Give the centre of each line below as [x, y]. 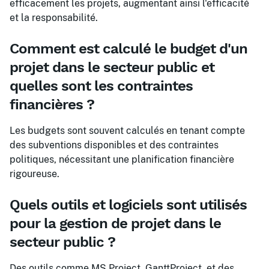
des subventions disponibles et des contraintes [114, 145]
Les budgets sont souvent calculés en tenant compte [127, 131]
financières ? [52, 104]
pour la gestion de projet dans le [115, 223]
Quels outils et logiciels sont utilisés [128, 205]
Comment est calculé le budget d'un [128, 49]
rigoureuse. [35, 174]
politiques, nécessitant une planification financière [122, 159]
